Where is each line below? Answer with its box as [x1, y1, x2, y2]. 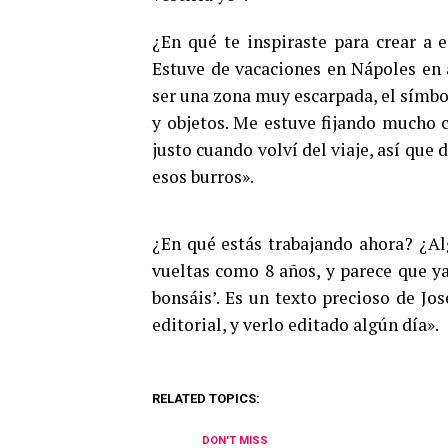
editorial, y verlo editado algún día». [152, 312, 439, 336]
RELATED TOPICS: [152, 390, 260, 406]
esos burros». [152, 164, 254, 188]
